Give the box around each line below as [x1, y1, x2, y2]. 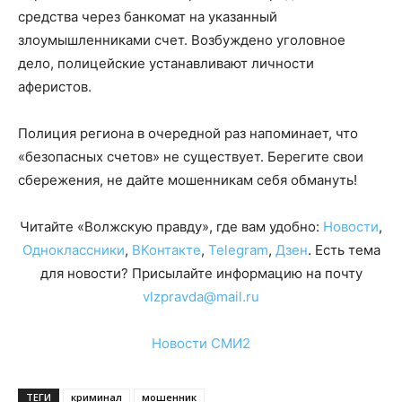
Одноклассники [22, 240, 125, 258]
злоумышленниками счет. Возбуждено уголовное [18, 31, 345, 48]
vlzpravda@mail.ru [143, 287, 259, 305]
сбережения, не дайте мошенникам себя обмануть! [18, 170, 357, 188]
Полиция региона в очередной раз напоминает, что [18, 124, 358, 142]
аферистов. [18, 77, 92, 95]
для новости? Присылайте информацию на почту [39, 264, 363, 282]
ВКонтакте [131, 240, 201, 258]
